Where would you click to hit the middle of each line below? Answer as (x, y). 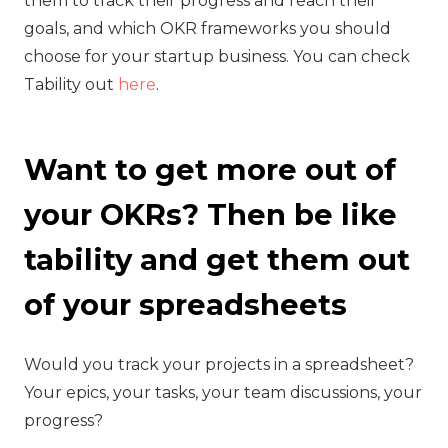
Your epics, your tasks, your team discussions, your (223, 392)
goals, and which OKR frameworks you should (207, 28)
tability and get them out (217, 259)
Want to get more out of (210, 169)
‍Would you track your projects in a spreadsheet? (219, 364)
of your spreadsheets (185, 304)
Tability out (71, 84)
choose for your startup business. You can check (217, 56)
